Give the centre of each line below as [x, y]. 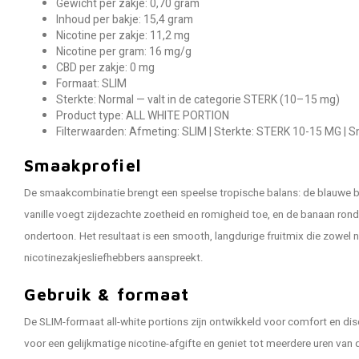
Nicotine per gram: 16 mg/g [124, 52]
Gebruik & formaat [107, 294]
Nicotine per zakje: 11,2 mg [123, 36]
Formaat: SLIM [91, 84]
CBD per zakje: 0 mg [105, 68]
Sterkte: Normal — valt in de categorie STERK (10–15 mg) [198, 100]
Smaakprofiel [83, 165]
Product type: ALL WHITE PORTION [143, 116]
